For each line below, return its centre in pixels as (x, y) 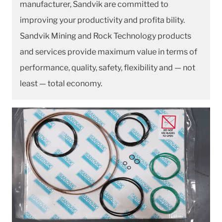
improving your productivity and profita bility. (102, 20)
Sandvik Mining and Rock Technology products (106, 36)
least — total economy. (61, 84)
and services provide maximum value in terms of (109, 52)
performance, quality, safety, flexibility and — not (108, 68)
